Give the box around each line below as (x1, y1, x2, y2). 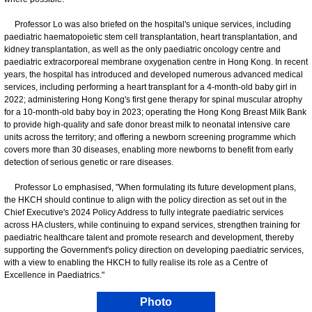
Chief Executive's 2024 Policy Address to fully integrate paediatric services (4, 207, 283, 217)
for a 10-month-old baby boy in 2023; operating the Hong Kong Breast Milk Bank (4, 107, 306, 117)
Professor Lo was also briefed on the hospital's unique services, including (4, 19, 291, 29)
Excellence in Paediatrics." (4, 270, 104, 280)
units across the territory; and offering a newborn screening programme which (4, 132, 296, 142)
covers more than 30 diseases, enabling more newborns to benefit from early (4, 144, 293, 155)
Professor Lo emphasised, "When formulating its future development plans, (4, 182, 296, 192)
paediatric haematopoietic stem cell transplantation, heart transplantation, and (4, 31, 297, 42)
